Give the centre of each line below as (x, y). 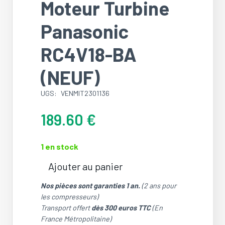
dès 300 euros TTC (121, 207)
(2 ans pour (158, 185)
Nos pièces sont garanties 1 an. (90, 185)
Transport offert (66, 207)
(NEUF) (70, 77)
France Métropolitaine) (76, 218)
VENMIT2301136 (85, 93)
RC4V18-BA (89, 54)
